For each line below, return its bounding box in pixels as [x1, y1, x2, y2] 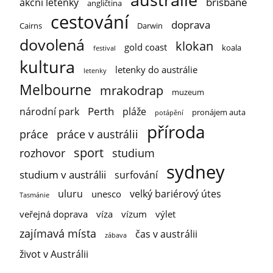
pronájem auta [192, 106, 246, 118]
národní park [19, 104, 79, 118]
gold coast [124, 41, 167, 53]
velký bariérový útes [130, 186, 221, 200]
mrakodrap [100, 81, 163, 99]
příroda [147, 119, 205, 143]
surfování [115, 168, 158, 182]
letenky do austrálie [115, 63, 197, 76]
